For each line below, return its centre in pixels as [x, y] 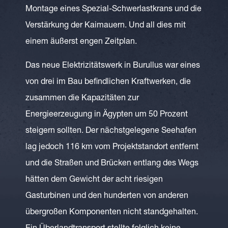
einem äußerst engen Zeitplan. [81, 42]
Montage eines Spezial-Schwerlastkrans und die [113, 10]
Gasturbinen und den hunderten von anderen [107, 196]
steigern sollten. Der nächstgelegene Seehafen [111, 131]
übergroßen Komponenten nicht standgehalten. [112, 213]
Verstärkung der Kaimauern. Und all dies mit [106, 26]
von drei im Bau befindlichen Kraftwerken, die [108, 82]
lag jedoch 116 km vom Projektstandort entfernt [112, 148]
